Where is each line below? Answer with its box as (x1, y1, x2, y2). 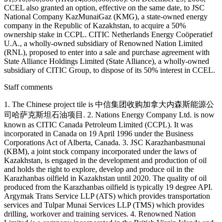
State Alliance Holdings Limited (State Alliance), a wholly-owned (4, 57, 209, 66)
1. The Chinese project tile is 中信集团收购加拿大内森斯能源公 (4, 100, 214, 109)
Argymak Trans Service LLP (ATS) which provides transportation (4, 192, 210, 201)
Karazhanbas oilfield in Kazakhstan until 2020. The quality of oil (4, 174, 207, 183)
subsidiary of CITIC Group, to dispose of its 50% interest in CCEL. (4, 66, 215, 75)
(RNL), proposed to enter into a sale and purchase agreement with (4, 48, 210, 57)
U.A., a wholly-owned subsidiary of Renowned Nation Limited (4, 39, 203, 48)
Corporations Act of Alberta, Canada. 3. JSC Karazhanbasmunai (4, 138, 205, 147)
